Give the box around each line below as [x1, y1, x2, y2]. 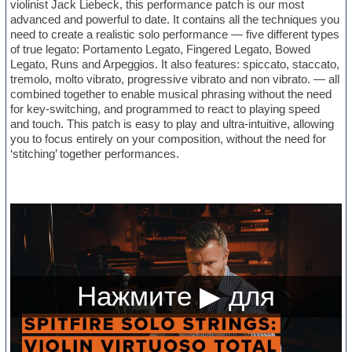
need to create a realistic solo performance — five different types [10, 27, 340, 42]
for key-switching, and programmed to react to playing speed [10, 102, 321, 116]
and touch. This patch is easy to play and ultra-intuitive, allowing [10, 117, 335, 131]
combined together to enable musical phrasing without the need [10, 87, 332, 101]
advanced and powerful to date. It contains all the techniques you [10, 13, 340, 27]
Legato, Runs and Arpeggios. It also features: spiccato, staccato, [10, 57, 340, 71]
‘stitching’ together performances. [10, 147, 180, 161]
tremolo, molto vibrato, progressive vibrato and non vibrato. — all [10, 72, 340, 86]
